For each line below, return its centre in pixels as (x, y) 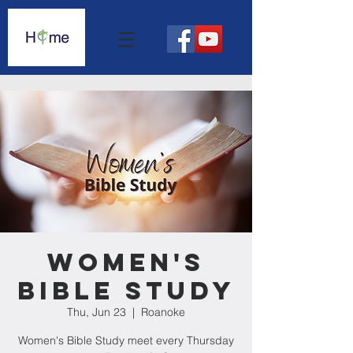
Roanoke (163, 312)
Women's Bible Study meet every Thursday (126, 340)
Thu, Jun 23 (97, 312)
